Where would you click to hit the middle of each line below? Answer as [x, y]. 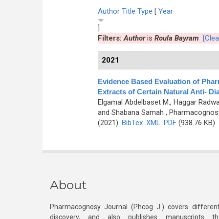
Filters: [110, 38]
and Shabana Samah [131, 112]
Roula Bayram [176, 38]
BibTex [132, 123]
